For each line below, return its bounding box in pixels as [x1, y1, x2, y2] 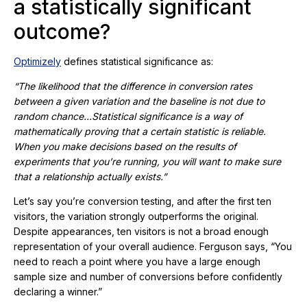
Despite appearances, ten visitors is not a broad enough [14, 225, 269, 238]
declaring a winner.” [14, 286, 102, 298]
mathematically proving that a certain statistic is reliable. [14, 125, 266, 138]
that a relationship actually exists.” [14, 171, 167, 183]
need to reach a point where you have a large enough [14, 256, 260, 268]
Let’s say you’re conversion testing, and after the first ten [14, 195, 271, 208]
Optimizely [14, 56, 61, 68]
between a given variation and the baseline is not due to [14, 95, 265, 108]
